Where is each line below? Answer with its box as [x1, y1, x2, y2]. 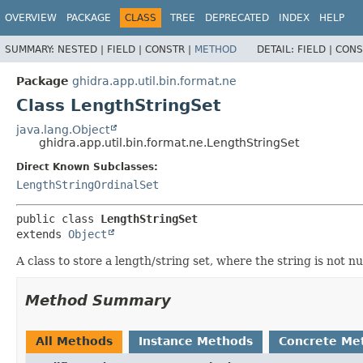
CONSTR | [145, 43, 194, 55]
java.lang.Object [16, 122, 109, 136]
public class [16, 211, 100, 225]
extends [16, 227, 68, 241]
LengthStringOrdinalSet [16, 177, 159, 191]
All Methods [36, 334, 113, 348]
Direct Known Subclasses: [16, 160, 158, 173]
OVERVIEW [5, 12, 57, 23]
